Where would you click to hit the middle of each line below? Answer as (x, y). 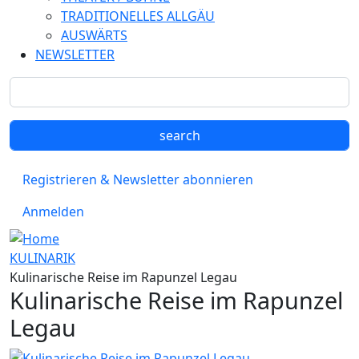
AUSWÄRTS (94, 35)
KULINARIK (42, 258)
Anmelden (53, 212)
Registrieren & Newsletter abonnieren (138, 179)
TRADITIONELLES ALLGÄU (138, 16)
